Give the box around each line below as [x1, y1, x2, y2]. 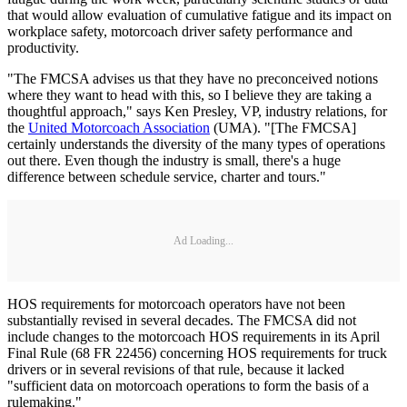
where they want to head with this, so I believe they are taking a [7, 87, 372, 104]
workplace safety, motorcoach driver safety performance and [7, 24, 352, 40]
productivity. [7, 40, 79, 56]
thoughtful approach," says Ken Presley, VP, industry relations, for [7, 104, 387, 120]
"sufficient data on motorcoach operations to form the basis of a [7, 378, 369, 394]
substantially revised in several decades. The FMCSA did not [7, 313, 356, 329]
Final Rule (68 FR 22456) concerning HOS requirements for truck [7, 345, 387, 362]
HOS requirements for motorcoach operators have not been [7, 296, 345, 313]
